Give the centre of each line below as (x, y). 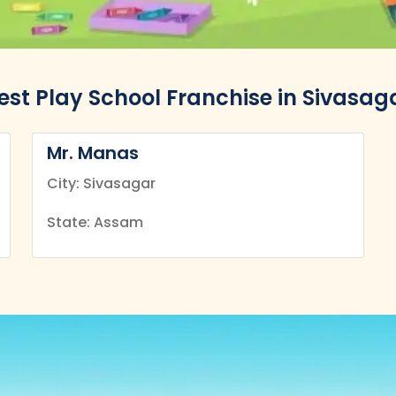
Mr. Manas (93, 153)
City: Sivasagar (101, 183)
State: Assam (95, 222)
